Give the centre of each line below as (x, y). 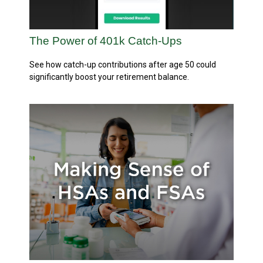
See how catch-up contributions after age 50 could (123, 64)
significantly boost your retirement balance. (109, 77)
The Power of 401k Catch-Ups (106, 41)
